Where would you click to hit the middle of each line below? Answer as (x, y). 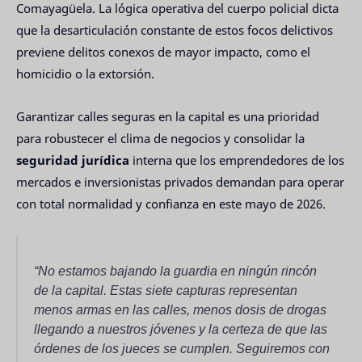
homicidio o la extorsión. (85, 74)
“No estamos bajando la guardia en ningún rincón (175, 270)
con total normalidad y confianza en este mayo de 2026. (171, 203)
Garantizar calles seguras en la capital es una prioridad (168, 116)
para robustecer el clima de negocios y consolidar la (160, 138)
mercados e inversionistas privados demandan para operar (180, 181)
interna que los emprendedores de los (237, 160)
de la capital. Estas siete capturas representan (166, 290)
